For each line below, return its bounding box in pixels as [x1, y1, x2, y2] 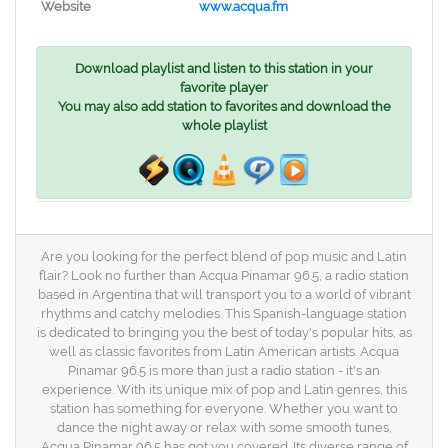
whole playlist [181, 118, 267, 133]
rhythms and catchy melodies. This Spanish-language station [41, 306, 407, 321]
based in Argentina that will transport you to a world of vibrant [37, 287, 411, 302]
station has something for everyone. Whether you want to [50, 401, 398, 416]
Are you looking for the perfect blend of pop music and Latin [41, 249, 407, 264]
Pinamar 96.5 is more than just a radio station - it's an [68, 363, 380, 378]
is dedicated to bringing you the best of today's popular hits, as [36, 325, 412, 340]
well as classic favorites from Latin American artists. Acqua [49, 344, 399, 359]
